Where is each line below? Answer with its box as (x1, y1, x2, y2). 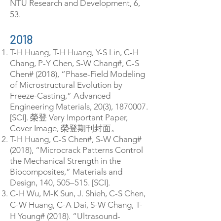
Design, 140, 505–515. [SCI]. (10, 178, 110, 187)
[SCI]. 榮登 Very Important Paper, (10, 112, 128, 122)
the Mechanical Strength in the (10, 156, 121, 166)
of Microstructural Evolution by (10, 80, 122, 90)
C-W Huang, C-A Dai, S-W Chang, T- (10, 200, 143, 210)
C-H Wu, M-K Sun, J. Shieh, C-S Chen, (10, 188, 146, 198)
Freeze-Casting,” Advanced (10, 91, 110, 101)
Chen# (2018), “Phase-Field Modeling (10, 69, 145, 79)
